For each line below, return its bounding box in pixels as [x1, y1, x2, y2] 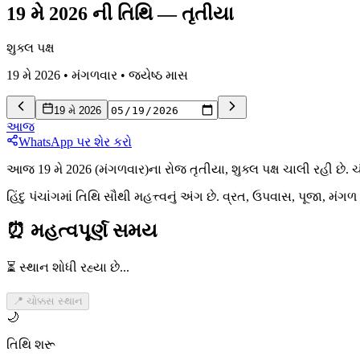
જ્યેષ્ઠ [129, 67, 162, 82]
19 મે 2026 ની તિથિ [6, 2, 153, 24]
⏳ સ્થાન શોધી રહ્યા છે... [6, 260, 129, 275]
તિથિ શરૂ [6, 337, 55, 352]
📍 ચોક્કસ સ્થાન [13, 295, 83, 308]
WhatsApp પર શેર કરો [18, 135, 132, 149]
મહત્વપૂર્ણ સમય [31, 220, 157, 242]
